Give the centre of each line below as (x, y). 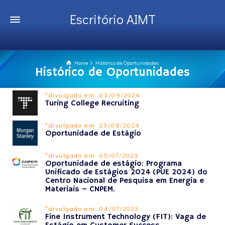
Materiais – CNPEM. (80, 189)
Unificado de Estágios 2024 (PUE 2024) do (126, 172)
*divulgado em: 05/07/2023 (92, 155)
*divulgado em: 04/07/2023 (92, 208)
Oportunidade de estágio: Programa (114, 164)
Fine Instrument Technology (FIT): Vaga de (126, 217)
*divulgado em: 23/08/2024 (93, 125)
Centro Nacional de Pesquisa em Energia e (125, 181)
